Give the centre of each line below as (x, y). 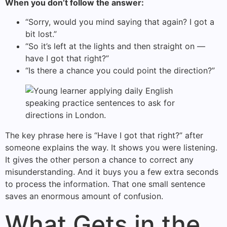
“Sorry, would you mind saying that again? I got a (120, 22)
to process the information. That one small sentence (105, 184)
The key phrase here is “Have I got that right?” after (104, 136)
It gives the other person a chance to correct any (99, 160)
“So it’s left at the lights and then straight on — (115, 46)
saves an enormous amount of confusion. (84, 196)
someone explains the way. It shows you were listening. (111, 148)
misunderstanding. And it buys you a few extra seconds (112, 172)
